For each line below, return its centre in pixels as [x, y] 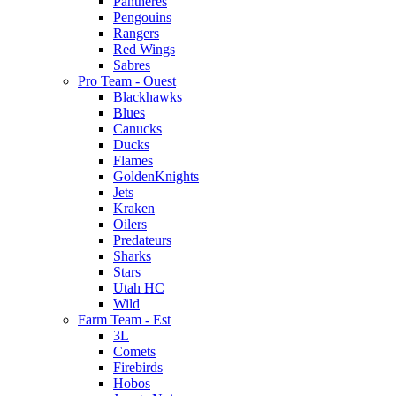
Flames [133, 160]
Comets [134, 351]
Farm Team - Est [124, 320]
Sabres [132, 65]
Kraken [134, 208]
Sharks [132, 256]
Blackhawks [148, 97]
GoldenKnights [156, 176]
